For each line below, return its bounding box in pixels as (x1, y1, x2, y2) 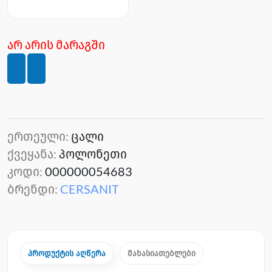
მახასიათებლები (127, 248, 195, 259)
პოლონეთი (59, 146, 127, 161)
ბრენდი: (7, 182, 60, 197)
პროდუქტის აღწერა (28, 248, 106, 259)
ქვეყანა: (7, 146, 59, 161)
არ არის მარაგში (7, 37, 105, 52)
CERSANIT (60, 182, 119, 197)
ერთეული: (7, 129, 71, 144)
